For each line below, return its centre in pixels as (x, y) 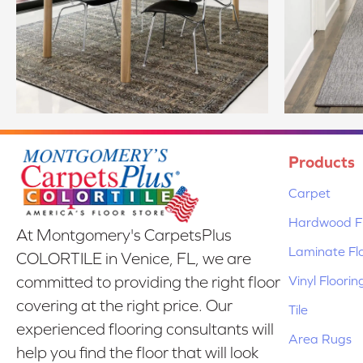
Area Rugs (320, 338)
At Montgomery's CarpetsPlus (124, 235)
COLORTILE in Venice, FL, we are (134, 259)
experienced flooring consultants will (145, 329)
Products (322, 161)
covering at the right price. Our (124, 306)
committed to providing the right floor (148, 282)
